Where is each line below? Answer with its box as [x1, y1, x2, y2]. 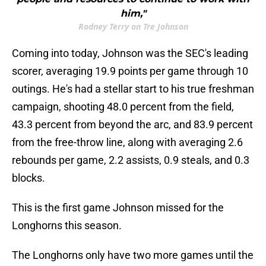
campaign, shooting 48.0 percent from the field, [12, 100, 234, 113]
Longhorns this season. [12, 219, 122, 232]
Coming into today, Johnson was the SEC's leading [12, 47, 248, 60]
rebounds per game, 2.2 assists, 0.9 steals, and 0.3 [12, 154, 249, 167]
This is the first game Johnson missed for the [12, 201, 224, 214]
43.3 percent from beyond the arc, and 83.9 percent [12, 118, 253, 131]
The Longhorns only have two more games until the [12, 249, 254, 262]
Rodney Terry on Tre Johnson [78, 21, 188, 33]
